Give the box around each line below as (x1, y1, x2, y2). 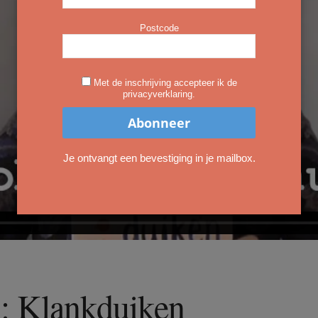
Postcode (139, 23, 179, 33)
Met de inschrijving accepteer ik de (93, 77, 237, 88)
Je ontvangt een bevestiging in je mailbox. (62, 152, 256, 164)
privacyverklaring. (123, 89, 195, 99)
